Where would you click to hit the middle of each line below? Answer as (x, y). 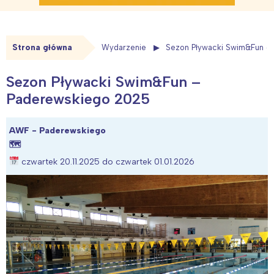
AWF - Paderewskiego (57, 130)
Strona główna (42, 48)
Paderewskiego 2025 (78, 98)
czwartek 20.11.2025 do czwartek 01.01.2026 (106, 161)
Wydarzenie (124, 48)
